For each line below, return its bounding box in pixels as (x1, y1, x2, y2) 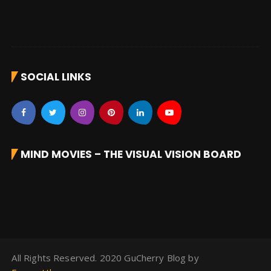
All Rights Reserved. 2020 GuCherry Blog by (11, 251, 199, 264)
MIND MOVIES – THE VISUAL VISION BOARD (21, 146, 242, 162)
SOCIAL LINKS (21, 69, 92, 84)
